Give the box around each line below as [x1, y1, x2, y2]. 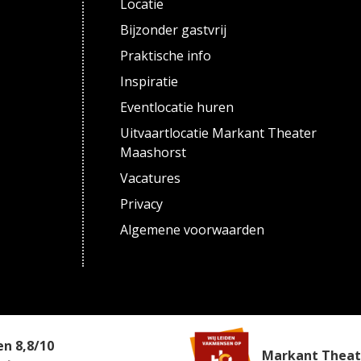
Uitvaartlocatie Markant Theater [120, 124, 317, 142]
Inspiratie [120, 73, 179, 90]
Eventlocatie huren [120, 98, 234, 116]
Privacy [120, 195, 164, 213]
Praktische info [120, 47, 212, 64]
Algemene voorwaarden [120, 221, 265, 239]
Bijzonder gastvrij [120, 21, 227, 39]
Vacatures [120, 169, 181, 187]
